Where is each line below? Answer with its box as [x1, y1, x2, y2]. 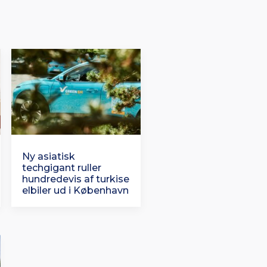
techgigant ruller [22, 162, 101, 173]
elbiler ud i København [22, 184, 129, 196]
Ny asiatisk [22, 150, 75, 162]
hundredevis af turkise [22, 173, 129, 185]
